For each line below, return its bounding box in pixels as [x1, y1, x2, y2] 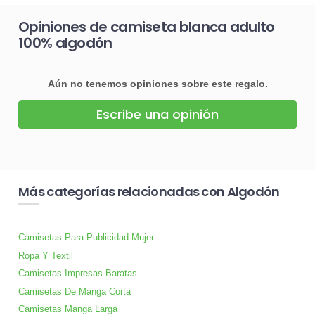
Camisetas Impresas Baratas [18, 268, 137, 279]
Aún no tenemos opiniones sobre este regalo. [47, 78, 268, 90]
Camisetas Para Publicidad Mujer [18, 232, 154, 243]
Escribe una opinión [96, 105, 219, 124]
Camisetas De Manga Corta [18, 285, 131, 297]
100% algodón [18, 32, 112, 53]
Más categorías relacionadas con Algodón [18, 182, 280, 200]
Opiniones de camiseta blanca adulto [18, 16, 275, 37]
